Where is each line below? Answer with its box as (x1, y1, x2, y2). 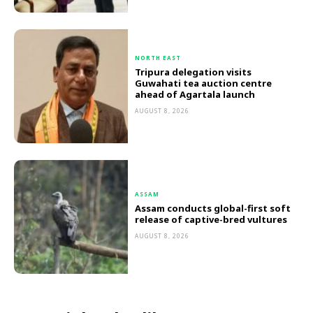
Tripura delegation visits (135, 66, 252, 79)
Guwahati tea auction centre (135, 77, 272, 90)
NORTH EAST (135, 54, 182, 62)
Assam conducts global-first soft (135, 202, 291, 215)
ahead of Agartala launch (135, 88, 256, 101)
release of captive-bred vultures (135, 213, 288, 226)
